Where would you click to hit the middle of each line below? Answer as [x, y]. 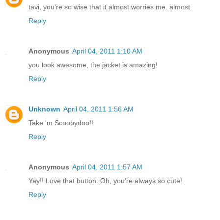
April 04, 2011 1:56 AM [98, 109]
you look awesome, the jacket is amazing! [93, 65]
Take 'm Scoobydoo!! [61, 123]
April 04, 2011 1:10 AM [107, 51]
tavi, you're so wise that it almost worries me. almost [109, 7]
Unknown [44, 109]
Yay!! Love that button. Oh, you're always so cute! [105, 181]
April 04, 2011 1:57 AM [107, 167]
